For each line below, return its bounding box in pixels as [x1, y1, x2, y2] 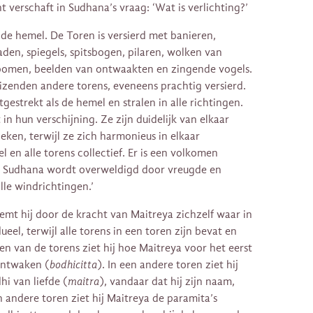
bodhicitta [50, 258, 97, 271]
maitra [68, 275, 99, 288]
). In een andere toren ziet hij [97, 258, 238, 271]
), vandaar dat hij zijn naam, [99, 275, 235, 288]
